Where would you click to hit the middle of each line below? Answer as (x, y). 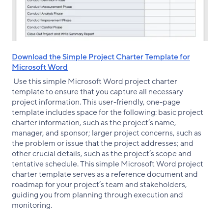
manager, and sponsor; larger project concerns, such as (107, 133)
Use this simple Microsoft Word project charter (95, 81)
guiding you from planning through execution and (97, 195)
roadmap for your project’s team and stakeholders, (99, 184)
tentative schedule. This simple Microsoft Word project (108, 164)
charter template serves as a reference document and (105, 174)
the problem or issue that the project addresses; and (103, 143)
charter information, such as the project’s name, (94, 123)
